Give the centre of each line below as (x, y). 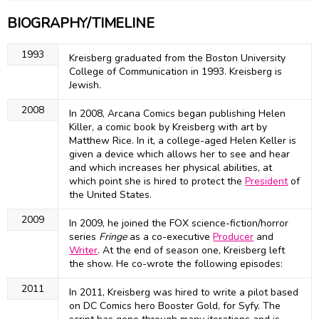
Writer (84, 251)
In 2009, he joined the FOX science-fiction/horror (179, 224)
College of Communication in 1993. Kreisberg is (176, 72)
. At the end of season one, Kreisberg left (192, 251)
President (267, 182)
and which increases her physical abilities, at (171, 168)
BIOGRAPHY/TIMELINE (81, 23)
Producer (234, 237)
